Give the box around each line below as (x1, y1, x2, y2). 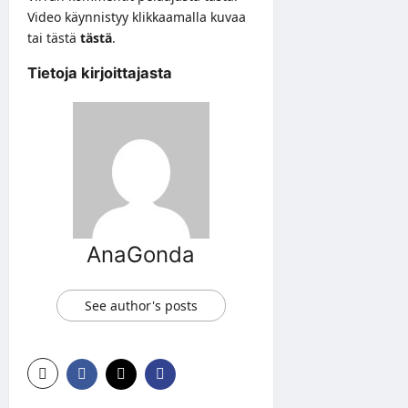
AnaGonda (87, 240, 196, 268)
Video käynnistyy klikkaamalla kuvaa (27, 7, 246, 25)
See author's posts (84, 296, 198, 314)
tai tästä (27, 28, 80, 46)
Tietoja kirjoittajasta (27, 63, 172, 82)
